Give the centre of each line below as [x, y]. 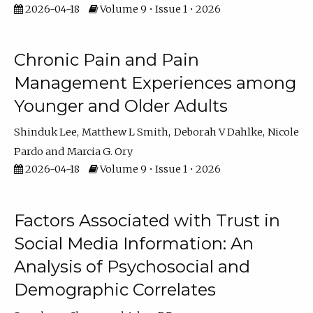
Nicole [283, 132]
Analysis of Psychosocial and [132, 266]
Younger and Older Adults [121, 106]
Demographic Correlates [115, 289]
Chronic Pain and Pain [106, 60]
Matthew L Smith [125, 132]
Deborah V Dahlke [218, 132]
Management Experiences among [155, 83]
